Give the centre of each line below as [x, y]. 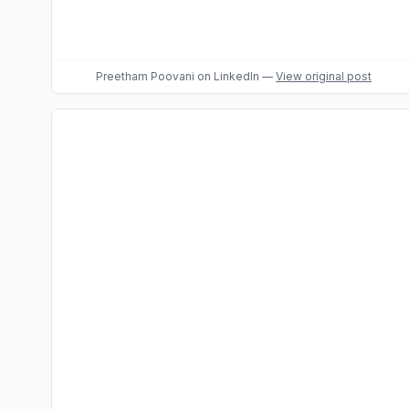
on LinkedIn [227, 76]
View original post [324, 76]
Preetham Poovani [145, 76]
